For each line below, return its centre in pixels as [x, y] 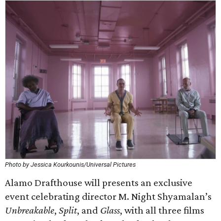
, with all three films [162, 210]
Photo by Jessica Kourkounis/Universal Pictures [70, 165]
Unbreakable [30, 210]
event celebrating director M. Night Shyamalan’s [108, 196]
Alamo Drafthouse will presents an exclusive [99, 183]
